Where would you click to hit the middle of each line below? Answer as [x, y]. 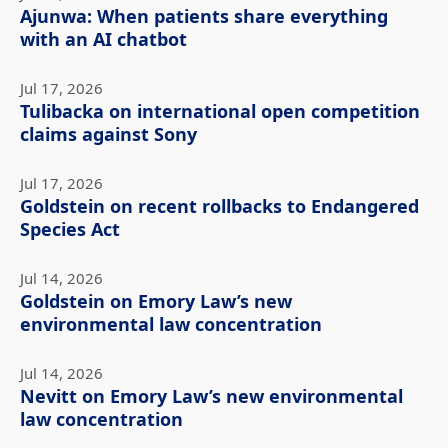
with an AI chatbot [103, 40]
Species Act [70, 230]
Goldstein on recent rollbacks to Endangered [219, 207]
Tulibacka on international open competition [220, 112]
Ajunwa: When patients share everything [204, 17]
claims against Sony [108, 135]
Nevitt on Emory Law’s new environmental [211, 397]
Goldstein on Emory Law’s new [156, 302]
